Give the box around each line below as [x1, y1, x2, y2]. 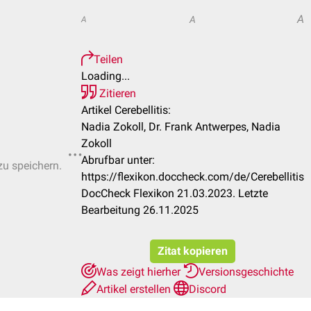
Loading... [81, 69, 130, 83]
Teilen [94, 53, 123, 66]
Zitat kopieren [158, 244, 228, 258]
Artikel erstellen [96, 283, 174, 296]
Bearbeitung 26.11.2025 [81, 203, 199, 217]
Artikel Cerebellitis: [81, 103, 171, 117]
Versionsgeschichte [199, 265, 294, 278]
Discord [189, 283, 226, 296]
